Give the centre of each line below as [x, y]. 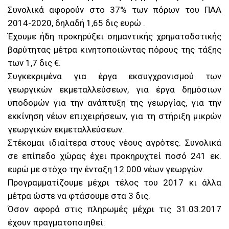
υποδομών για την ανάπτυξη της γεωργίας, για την [114, 103]
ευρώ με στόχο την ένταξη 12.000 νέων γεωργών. [106, 169]
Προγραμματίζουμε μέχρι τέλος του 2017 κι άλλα [114, 183]
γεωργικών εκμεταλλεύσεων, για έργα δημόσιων [114, 90]
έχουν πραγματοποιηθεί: [56, 223]
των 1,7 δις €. [34, 63]
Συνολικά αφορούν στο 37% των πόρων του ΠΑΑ [114, 10]
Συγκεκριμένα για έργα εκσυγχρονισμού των [114, 76]
